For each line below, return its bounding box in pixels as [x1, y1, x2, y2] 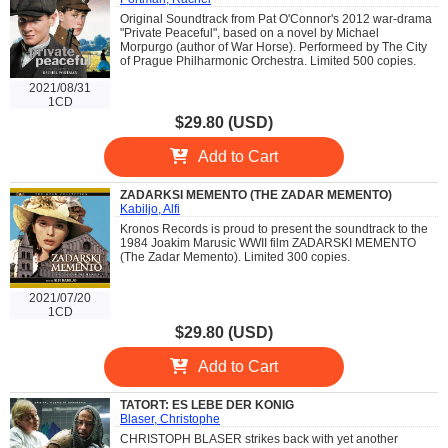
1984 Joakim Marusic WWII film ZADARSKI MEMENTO [120, 235, 416, 250]
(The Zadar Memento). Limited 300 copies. [120, 249, 350, 264]
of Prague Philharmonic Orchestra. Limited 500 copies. [120, 53, 416, 68]
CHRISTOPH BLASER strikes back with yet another [120, 431, 398, 446]
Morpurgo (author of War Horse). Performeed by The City [120, 39, 427, 54]
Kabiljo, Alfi [120, 201, 180, 216]
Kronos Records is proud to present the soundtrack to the [120, 221, 428, 236]
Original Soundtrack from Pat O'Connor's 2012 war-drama [120, 11, 432, 26]
